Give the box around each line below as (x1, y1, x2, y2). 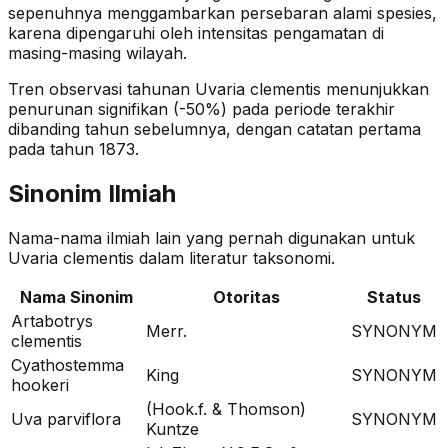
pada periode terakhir (232, 98, 395, 119)
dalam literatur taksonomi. (134, 247, 335, 268)
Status (367, 286, 421, 307)
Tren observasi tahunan (8, 78, 190, 99)
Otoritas (213, 286, 280, 307)
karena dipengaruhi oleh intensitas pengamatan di (8, 22, 384, 43)
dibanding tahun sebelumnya (8, 118, 226, 139)
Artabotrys (11, 310, 93, 331)
